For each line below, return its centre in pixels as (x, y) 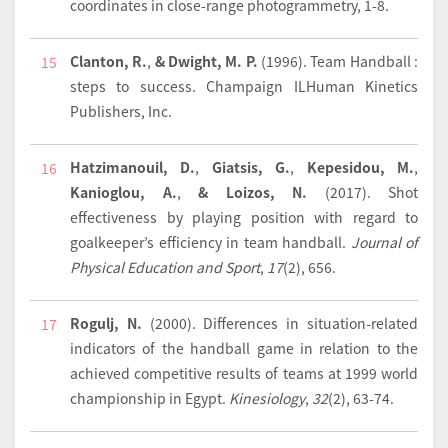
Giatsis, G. (251, 166)
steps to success (131, 85)
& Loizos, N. (252, 191)
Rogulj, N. (106, 322)
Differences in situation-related (311, 322)
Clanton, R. (109, 60)
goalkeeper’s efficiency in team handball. (210, 241)
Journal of (384, 241)
